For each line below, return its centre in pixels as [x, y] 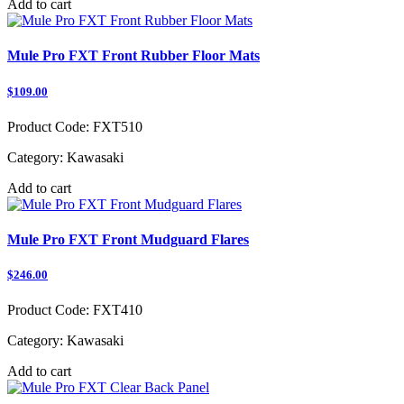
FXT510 [116, 126]
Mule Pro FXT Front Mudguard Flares [128, 239]
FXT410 [116, 310]
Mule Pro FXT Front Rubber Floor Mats [133, 56]
